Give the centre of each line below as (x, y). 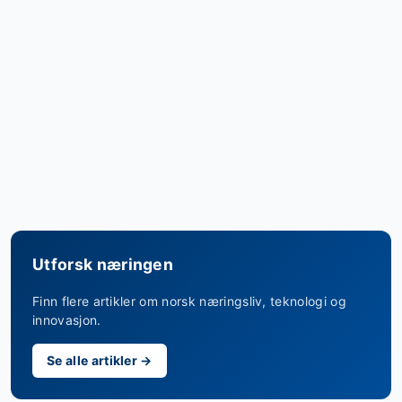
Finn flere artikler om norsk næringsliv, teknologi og (189, 301)
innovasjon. (67, 319)
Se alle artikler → (100, 360)
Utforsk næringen (103, 264)
